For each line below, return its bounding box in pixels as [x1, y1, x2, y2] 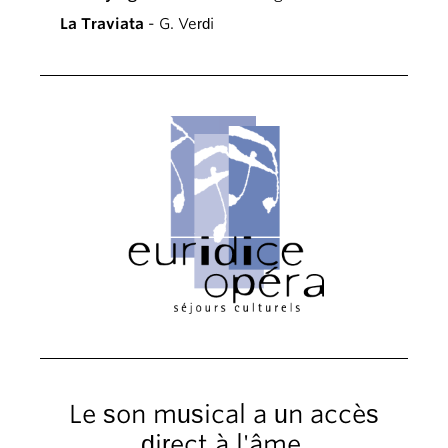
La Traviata [60, 14, 144, 33]
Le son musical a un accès [69, 398, 379, 429]
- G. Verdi [144, 14, 214, 33]
